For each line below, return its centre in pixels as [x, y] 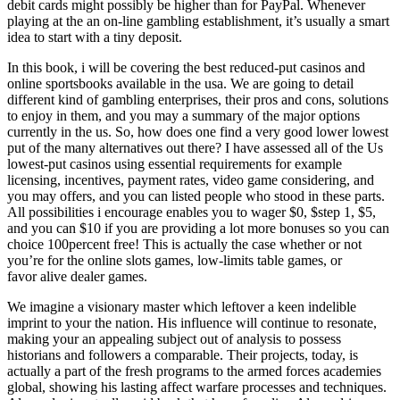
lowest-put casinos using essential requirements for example [175, 163]
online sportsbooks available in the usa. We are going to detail [180, 83]
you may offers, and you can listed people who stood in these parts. [196, 196]
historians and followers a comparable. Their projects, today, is [183, 354]
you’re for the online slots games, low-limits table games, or [175, 260]
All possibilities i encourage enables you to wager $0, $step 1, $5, [192, 212]
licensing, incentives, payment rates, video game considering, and [191, 179]
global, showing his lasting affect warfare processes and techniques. [197, 387]
